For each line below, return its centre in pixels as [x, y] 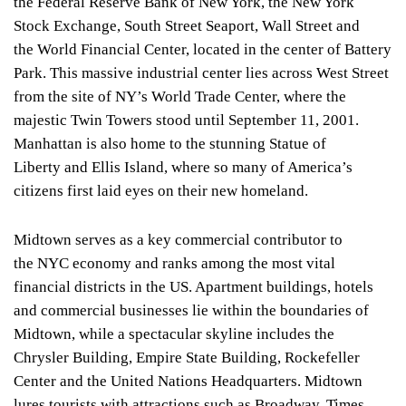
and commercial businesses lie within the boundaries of [191, 311]
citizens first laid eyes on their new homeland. [161, 191]
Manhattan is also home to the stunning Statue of [170, 144]
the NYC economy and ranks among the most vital [174, 264]
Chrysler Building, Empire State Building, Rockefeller [187, 358]
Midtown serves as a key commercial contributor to [178, 240]
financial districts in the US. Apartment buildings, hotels [193, 287]
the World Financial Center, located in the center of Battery [203, 50]
